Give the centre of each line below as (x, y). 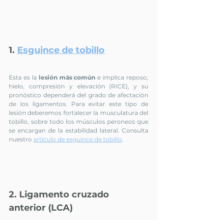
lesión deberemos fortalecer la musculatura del (79, 113)
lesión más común (67, 78)
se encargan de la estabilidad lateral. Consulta (79, 131)
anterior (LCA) (41, 208)
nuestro (21, 139)
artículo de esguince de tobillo (78, 139)
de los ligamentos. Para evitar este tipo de (79, 104)
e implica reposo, (122, 78)
